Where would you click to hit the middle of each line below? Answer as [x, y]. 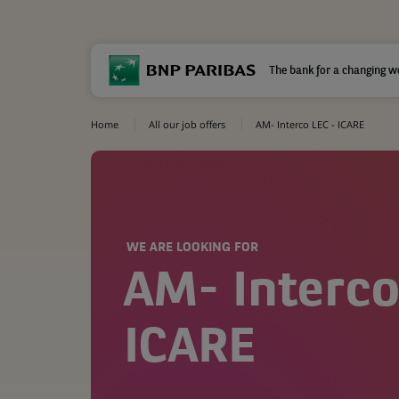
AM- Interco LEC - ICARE [310, 124]
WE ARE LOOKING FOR [192, 248]
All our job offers [187, 124]
